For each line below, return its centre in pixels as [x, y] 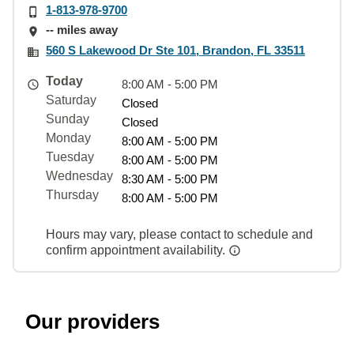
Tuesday [70, 156]
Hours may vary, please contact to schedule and [179, 234]
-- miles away [82, 30]
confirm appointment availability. [137, 250]
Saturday [71, 100]
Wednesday [79, 175]
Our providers [92, 321]
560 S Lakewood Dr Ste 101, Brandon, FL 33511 [175, 50]
